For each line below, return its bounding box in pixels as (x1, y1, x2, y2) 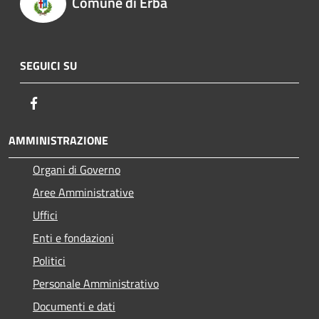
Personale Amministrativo (33, 275, 159, 293)
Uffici (33, 206, 58, 224)
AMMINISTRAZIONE (9, 132, 108, 150)
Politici (33, 252, 66, 270)
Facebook (42, 94, 86, 112)
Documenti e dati (33, 298, 115, 315)
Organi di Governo (33, 161, 120, 179)
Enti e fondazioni (33, 229, 114, 247)
